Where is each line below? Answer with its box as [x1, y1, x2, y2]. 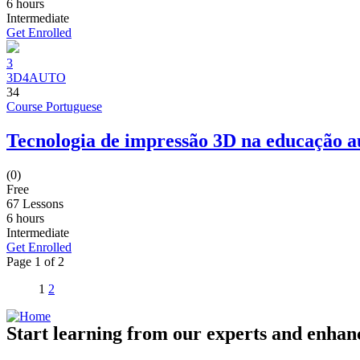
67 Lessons [6, 196, 63, 211]
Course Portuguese [6, 99, 102, 113]
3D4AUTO [6, 70, 66, 84]
